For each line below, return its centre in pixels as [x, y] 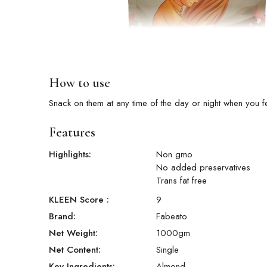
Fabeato [172, 217]
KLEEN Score [78, 200]
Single [167, 250]
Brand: [62, 217]
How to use [80, 83]
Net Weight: [73, 233]
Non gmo [174, 155]
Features [72, 133]
